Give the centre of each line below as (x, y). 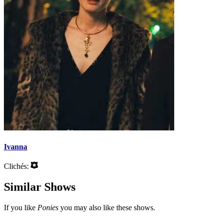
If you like (21, 208)
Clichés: (17, 166)
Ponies (48, 208)
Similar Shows (40, 187)
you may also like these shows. (107, 208)
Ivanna (16, 146)
